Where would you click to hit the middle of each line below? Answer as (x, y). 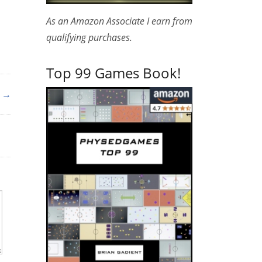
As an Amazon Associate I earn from (119, 21)
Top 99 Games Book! (113, 73)
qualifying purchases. (89, 37)
